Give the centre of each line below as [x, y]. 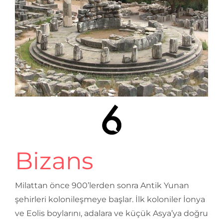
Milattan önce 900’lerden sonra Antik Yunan [102, 186]
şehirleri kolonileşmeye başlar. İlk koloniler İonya [110, 200]
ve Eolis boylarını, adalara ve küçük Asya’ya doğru [111, 214]
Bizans [54, 161]
